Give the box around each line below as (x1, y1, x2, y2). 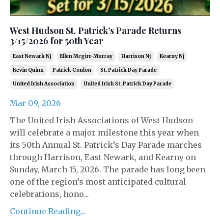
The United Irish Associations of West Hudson (10, 115, 193, 125)
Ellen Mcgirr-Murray (60, 53, 112, 59)
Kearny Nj (160, 53, 184, 59)
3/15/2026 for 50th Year (10, 34, 103, 47)
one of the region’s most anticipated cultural (10, 176, 186, 187)
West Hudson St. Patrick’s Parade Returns (10, 24, 181, 36)
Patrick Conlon (53, 66, 91, 73)
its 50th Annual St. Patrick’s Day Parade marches (10, 139, 202, 150)
